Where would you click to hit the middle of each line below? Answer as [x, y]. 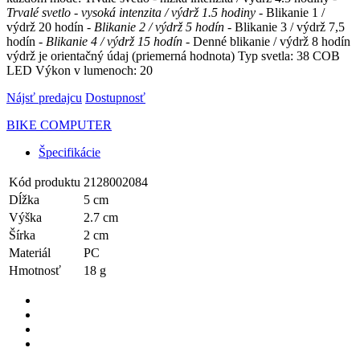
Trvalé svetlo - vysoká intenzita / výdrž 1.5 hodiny [131, 12]
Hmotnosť [35, 270]
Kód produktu [45, 182]
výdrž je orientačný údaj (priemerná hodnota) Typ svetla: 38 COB [173, 55]
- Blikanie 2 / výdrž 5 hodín [154, 27]
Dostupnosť [115, 97]
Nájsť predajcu [44, 97]
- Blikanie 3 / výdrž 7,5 [284, 27]
